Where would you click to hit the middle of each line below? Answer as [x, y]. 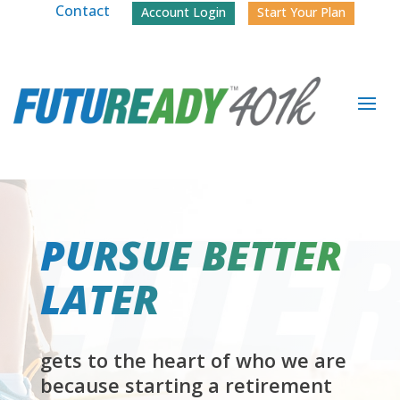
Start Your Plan [301, 12]
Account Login [183, 12]
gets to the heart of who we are [193, 360]
